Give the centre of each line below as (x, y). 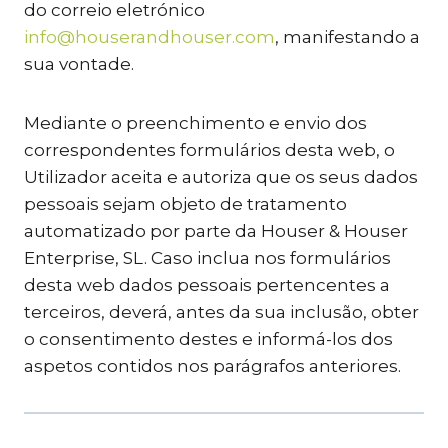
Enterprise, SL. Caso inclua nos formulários (207, 258)
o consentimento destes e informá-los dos (208, 339)
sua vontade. (79, 64)
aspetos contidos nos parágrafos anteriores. (212, 366)
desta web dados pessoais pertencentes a (207, 285)
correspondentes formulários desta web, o (209, 150)
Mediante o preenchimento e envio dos (195, 123)
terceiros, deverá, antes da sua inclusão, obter (221, 312)
